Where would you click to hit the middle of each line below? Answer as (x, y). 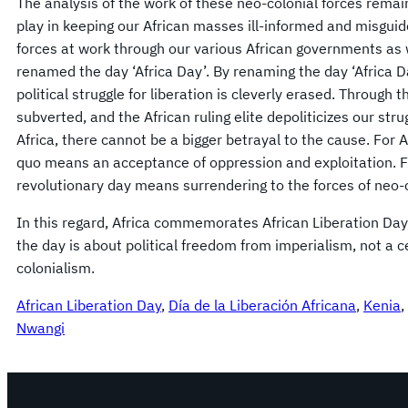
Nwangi (41, 328)
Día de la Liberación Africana (262, 306)
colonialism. (56, 268)
